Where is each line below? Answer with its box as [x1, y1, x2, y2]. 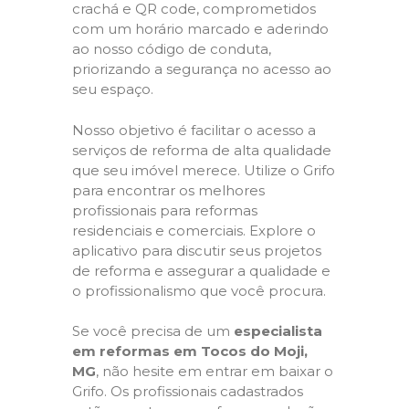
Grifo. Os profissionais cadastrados [72, 383, 303, 400]
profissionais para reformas [72, 201, 257, 219]
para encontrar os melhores [72, 181, 265, 199]
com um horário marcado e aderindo [72, 20, 329, 37]
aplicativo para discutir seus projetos [72, 241, 321, 259]
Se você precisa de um [72, 322, 234, 340]
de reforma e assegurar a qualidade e [72, 261, 330, 279]
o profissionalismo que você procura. [72, 281, 326, 299]
